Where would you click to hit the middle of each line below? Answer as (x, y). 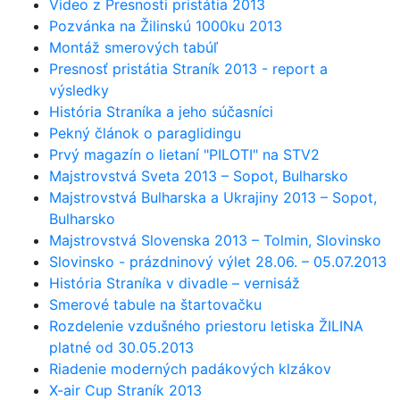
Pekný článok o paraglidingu (145, 133)
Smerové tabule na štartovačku (155, 304)
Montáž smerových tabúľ (133, 47)
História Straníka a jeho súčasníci (161, 111)
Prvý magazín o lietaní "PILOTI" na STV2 (184, 154)
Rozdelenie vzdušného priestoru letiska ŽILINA (206, 325)
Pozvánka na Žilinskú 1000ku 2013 (166, 25)
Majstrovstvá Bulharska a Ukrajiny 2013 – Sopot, (213, 197)
